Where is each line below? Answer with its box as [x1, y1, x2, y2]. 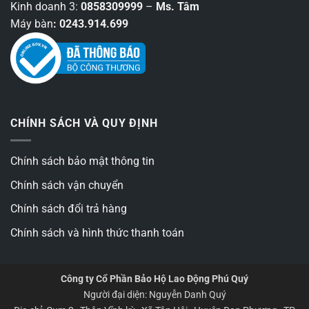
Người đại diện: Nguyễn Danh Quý [83, 289, 226, 301]
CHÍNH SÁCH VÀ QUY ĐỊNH [10, 117, 158, 130]
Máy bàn [10, 17, 53, 31]
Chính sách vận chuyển [10, 178, 123, 192]
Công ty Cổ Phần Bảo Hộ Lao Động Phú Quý [61, 273, 248, 286]
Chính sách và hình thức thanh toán [10, 226, 184, 239]
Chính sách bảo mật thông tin [10, 154, 154, 168]
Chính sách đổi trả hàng [10, 202, 127, 216]
